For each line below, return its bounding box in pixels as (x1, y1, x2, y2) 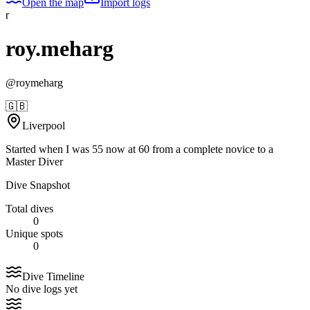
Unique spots (6, 227, 63, 239)
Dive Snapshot (6, 179, 70, 191)
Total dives (6, 202, 53, 215)
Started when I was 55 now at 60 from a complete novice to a (6, 143, 273, 155)
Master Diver (6, 155, 63, 167)
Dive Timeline (22, 270, 84, 282)
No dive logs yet (6, 282, 77, 295)
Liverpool (22, 119, 65, 131)
